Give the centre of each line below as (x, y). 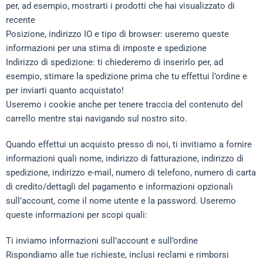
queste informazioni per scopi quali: (77, 215)
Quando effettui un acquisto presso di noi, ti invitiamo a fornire (129, 144)
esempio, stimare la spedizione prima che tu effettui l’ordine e (127, 76)
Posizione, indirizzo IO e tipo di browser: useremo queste (117, 34)
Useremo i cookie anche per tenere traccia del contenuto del (124, 104)
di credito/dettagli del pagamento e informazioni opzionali (119, 187)
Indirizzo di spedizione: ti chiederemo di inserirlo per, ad (114, 62)
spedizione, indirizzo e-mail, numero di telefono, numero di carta (131, 173)
